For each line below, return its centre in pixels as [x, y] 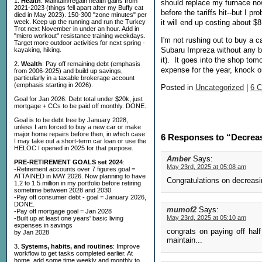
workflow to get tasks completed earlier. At [73, 253]
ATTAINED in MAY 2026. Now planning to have [80, 176]
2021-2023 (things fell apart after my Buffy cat [79, 8]
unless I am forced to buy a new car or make [77, 127]
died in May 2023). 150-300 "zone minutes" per [80, 15]
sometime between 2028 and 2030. [63, 190]
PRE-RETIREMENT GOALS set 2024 [68, 162]
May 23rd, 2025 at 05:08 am [206, 166]
